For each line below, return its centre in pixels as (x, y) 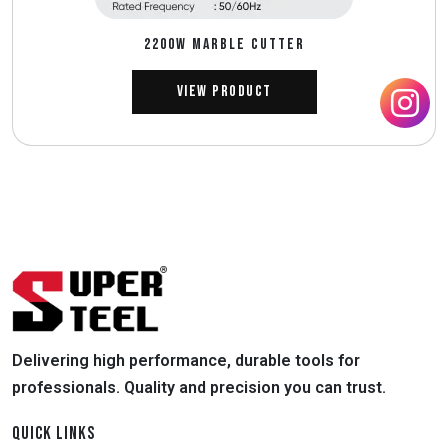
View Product (224, 91)
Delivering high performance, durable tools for (186, 360)
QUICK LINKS (53, 433)
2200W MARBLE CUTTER (224, 44)
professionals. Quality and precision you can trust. (199, 387)
